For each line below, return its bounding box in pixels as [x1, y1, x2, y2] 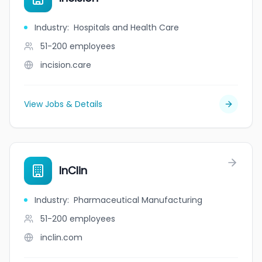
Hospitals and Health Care [74, 22, 179, 33]
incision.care [40, 59, 91, 71]
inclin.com [40, 232, 82, 243]
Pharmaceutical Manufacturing [74, 194, 202, 206]
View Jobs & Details [24, 98, 102, 110]
